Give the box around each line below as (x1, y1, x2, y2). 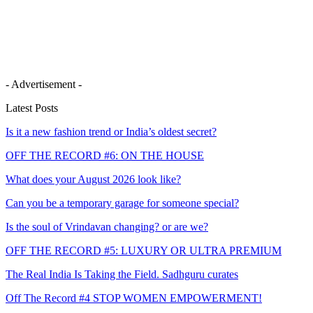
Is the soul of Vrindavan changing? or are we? (6, 220, 208, 233)
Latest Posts (6, 101, 58, 114)
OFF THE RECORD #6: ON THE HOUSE (6, 149, 204, 161)
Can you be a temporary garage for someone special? (6, 196, 239, 209)
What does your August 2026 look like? (6, 173, 181, 185)
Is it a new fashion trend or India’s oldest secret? (6, 125, 217, 138)
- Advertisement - (6, 78, 82, 90)
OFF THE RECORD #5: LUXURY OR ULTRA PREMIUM (6, 244, 282, 256)
